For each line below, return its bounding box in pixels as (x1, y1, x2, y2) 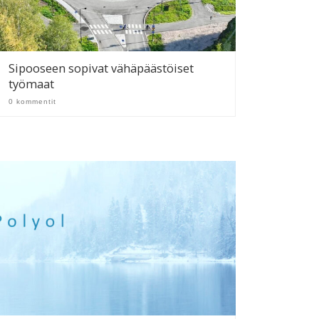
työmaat (9, 76, 55, 93)
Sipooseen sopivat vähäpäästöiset (9, 61, 194, 77)
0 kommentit (9, 97, 57, 105)
